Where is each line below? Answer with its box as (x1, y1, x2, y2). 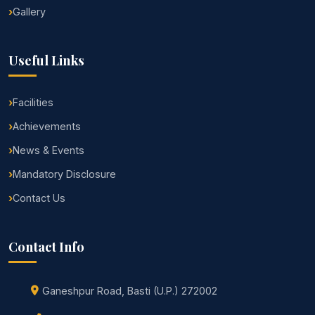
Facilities (13, 96, 53, 109)
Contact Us (13, 192, 65, 205)
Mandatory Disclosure (13, 168, 116, 181)
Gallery (13, 6, 46, 18)
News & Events (13, 144, 84, 157)
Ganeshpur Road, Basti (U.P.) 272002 (42, 285, 217, 297)
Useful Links (8, 51, 84, 70)
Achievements (13, 120, 81, 133)
